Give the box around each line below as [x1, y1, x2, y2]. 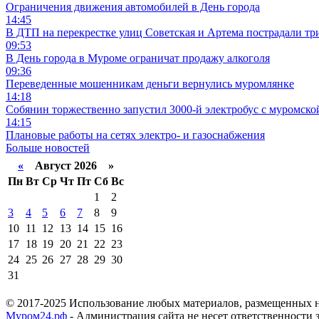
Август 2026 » [23, 159, 114, 172]
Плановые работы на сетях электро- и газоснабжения [6, 129, 265, 142]
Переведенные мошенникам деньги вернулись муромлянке [6, 78, 294, 90]
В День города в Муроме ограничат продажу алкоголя [6, 52, 270, 65]
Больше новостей [6, 142, 90, 155]
